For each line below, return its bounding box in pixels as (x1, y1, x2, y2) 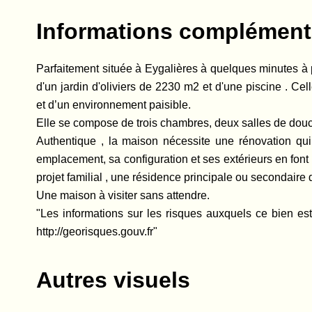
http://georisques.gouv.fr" (36, 226, 157, 237)
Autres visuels (36, 267, 190, 292)
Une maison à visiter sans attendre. (36, 189, 210, 201)
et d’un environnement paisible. (36, 99, 191, 111)
